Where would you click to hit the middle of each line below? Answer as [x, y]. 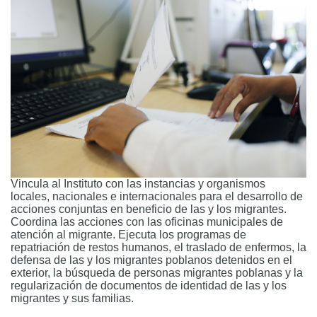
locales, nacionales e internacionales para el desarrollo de [157, 197]
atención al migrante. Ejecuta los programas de [128, 235]
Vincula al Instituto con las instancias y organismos [138, 184]
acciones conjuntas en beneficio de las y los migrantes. [149, 209]
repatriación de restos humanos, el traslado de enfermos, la [158, 248]
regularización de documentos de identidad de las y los [149, 286]
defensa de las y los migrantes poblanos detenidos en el [151, 260]
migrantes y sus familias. [72, 299]
